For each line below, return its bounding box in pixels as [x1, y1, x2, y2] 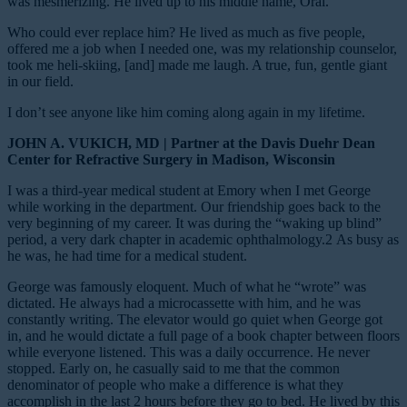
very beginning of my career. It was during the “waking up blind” [7, 214, 382, 231]
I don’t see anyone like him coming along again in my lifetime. [7, 104, 365, 120]
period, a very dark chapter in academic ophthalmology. [7, 231, 325, 247]
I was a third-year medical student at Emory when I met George [7, 182, 371, 198]
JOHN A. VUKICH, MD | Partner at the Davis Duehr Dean [7, 134, 375, 151]
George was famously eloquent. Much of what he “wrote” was [7, 278, 366, 294]
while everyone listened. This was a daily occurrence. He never [7, 343, 370, 360]
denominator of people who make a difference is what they [7, 376, 343, 392]
